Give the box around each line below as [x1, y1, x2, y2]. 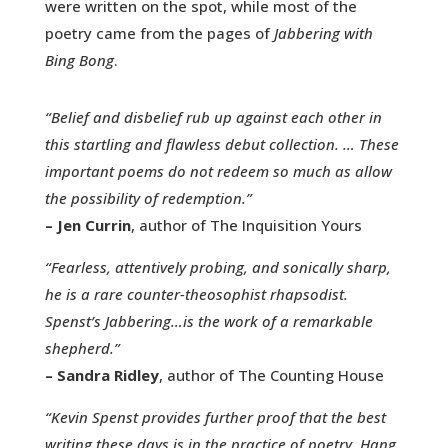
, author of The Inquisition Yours [130, 215, 362, 236]
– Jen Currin [44, 215, 131, 236]
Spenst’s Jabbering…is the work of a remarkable [44, 311, 373, 332]
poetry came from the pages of [44, 23, 274, 44]
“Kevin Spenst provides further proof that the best [44, 407, 386, 428]
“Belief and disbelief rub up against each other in [44, 107, 382, 128]
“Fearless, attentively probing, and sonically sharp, [44, 257, 391, 278]
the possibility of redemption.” [44, 188, 252, 209]
